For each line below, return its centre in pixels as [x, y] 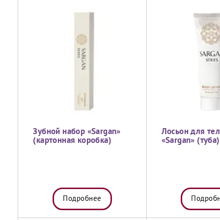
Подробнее [82, 199]
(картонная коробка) [72, 141]
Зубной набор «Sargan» [77, 132]
